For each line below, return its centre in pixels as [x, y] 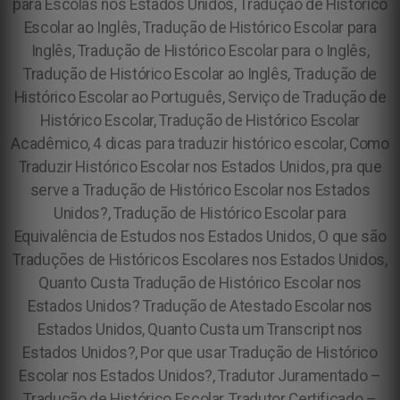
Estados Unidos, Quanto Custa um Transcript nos [200, 329]
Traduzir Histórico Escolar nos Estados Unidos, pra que [200, 167]
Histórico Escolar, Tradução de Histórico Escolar [200, 121]
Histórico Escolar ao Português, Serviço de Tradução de [200, 97]
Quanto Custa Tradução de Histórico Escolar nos [200, 283]
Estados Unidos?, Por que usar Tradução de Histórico [200, 353]
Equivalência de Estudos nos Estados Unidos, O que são [200, 237]
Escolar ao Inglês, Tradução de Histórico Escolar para [200, 28]
